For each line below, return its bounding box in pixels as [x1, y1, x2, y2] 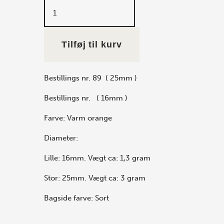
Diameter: [44, 133, 78, 142]
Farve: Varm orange [44, 113, 112, 122]
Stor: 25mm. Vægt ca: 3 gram [44, 173, 145, 182]
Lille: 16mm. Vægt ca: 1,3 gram [44, 153, 150, 162]
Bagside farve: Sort [44, 193, 109, 202]
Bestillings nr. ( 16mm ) [44, 93, 127, 102]
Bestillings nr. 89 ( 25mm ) [44, 73, 137, 82]
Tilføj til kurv [61, 39, 122, 49]
